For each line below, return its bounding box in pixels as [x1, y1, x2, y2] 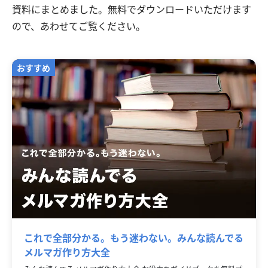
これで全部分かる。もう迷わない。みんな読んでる [24, 233, 243, 244]
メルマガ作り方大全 [24, 248, 110, 258]
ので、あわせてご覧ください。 [12, 21, 145, 32]
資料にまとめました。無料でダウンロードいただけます [12, 4, 251, 15]
